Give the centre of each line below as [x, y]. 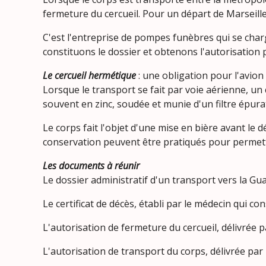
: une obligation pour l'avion [201, 75]
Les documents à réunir [91, 166]
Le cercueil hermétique [89, 75]
